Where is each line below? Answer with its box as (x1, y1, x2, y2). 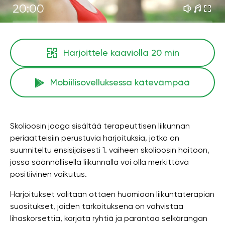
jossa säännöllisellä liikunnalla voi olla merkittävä (10, 157, 189, 167)
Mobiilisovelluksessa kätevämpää (50, 77, 190, 87)
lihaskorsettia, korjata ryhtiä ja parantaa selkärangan (10, 213, 207, 223)
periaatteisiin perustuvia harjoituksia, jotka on (10, 133, 179, 143)
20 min (151, 47, 179, 58)
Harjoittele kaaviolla (63, 47, 151, 58)
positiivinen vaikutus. (10, 169, 87, 179)
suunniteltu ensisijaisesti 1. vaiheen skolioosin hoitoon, (10, 145, 209, 155)
